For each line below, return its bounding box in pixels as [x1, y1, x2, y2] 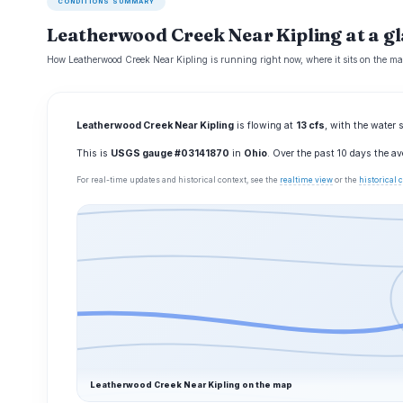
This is [76, 148, 111, 159]
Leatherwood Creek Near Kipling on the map [90, 380, 292, 390]
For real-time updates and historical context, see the [76, 175, 280, 184]
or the [333, 175, 359, 184]
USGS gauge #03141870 [111, 148, 229, 159]
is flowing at [234, 120, 296, 131]
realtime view [280, 175, 333, 184]
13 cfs [296, 120, 325, 131]
